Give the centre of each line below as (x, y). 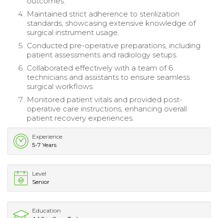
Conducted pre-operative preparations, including (114, 46)
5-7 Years (44, 145)
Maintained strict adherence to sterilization (103, 14)
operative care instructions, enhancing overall (107, 109)
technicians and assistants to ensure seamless (108, 77)
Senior (41, 182)
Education (46, 211)
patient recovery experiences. (80, 118)
